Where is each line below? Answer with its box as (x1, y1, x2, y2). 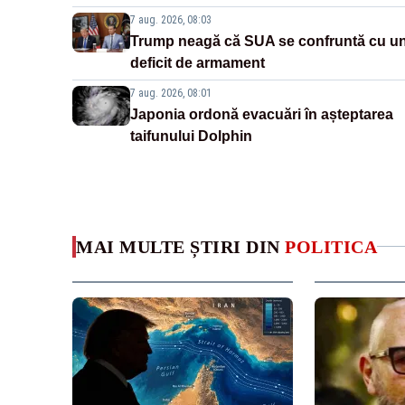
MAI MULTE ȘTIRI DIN (76, 236, 285, 257)
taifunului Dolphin (130, 127, 252, 144)
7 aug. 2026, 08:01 (130, 86, 212, 99)
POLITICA (285, 236, 377, 257)
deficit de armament (130, 54, 265, 71)
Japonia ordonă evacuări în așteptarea (130, 106, 393, 122)
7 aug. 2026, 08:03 (130, 13, 212, 26)
